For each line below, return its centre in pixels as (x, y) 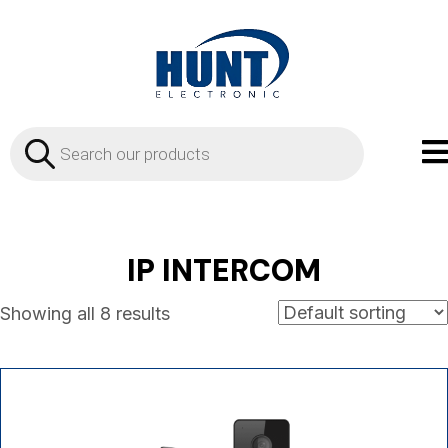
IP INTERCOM (224, 270)
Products (49, 134)
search (40, 152)
